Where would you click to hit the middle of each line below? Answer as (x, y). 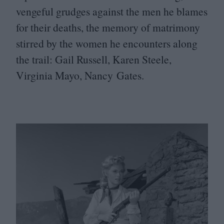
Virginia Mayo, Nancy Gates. (80, 75)
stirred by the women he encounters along (107, 43)
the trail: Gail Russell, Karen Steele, (94, 59)
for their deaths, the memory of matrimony (108, 27)
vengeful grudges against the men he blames (112, 11)
